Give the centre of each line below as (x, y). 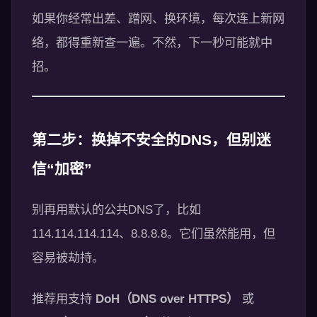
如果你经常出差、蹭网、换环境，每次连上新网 (158, 18)
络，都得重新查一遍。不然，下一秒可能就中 (152, 42)
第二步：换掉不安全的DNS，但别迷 (151, 140)
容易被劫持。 (68, 258)
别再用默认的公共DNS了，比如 (116, 209)
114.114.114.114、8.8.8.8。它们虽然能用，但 (154, 234)
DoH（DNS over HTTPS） (167, 299)
